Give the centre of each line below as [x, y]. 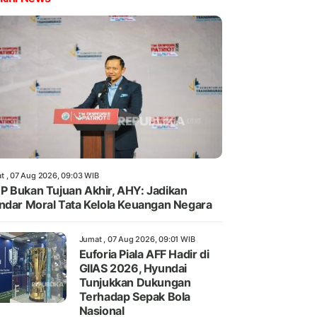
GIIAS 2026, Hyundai [133, 269]
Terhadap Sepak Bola [134, 297]
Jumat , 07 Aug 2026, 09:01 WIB [137, 240]
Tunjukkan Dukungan [135, 283]
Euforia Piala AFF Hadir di [144, 254]
